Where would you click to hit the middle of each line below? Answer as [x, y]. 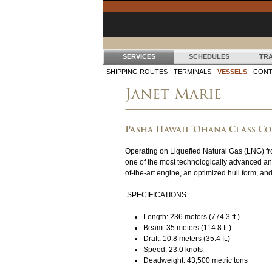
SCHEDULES [209, 56]
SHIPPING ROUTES [137, 72]
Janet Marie [173, 94]
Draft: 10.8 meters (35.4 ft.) [187, 238]
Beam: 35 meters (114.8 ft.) [187, 227]
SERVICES [139, 56]
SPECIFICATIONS [157, 195]
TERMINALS [192, 72]
